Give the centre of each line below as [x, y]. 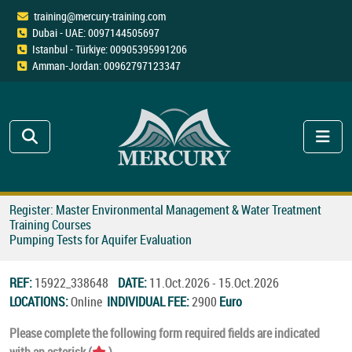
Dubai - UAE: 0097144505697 [96, 33]
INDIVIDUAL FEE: [149, 301]
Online [89, 301]
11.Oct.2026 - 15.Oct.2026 [215, 282]
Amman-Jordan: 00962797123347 [106, 66]
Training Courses [50, 224]
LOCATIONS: [40, 301]
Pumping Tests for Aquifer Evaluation [101, 239]
